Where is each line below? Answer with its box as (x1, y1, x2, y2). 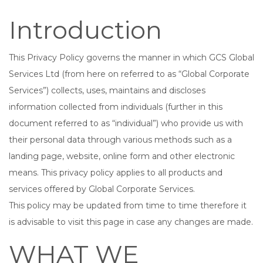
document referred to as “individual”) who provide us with (9, 118, 243, 129)
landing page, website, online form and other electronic (9, 151, 235, 161)
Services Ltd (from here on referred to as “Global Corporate (9, 69, 249, 79)
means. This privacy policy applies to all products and (9, 167, 222, 178)
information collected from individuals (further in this (9, 102, 222, 112)
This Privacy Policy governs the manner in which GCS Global (9, 52, 254, 63)
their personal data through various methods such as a (9, 134, 232, 145)
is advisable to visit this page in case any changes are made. (9, 217, 253, 227)
